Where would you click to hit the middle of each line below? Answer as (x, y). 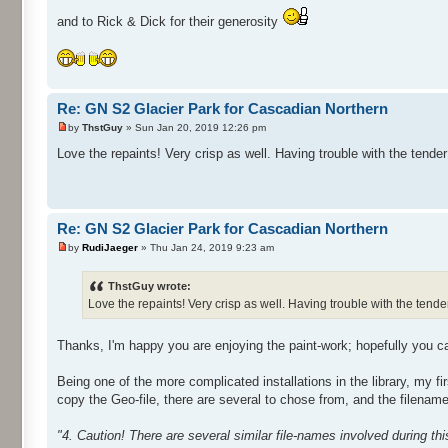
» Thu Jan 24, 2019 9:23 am (206, 248)
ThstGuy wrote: (149, 286)
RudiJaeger (110, 248)
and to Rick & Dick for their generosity (169, 21)
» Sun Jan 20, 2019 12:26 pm (194, 128)
